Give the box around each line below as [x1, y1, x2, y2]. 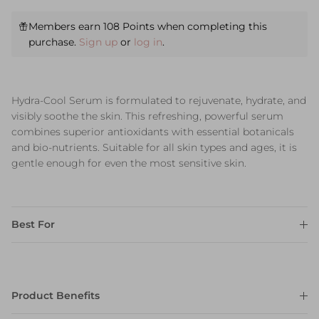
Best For [11, 218, 55, 231]
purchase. [28, 36, 80, 49]
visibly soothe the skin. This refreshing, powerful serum [11, 110, 283, 123]
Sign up [79, 36, 118, 49]
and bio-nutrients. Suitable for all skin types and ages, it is [11, 141, 297, 155]
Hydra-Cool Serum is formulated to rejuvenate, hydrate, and [11, 94, 306, 108]
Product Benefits [11, 289, 100, 303]
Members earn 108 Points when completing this [28, 20, 268, 33]
